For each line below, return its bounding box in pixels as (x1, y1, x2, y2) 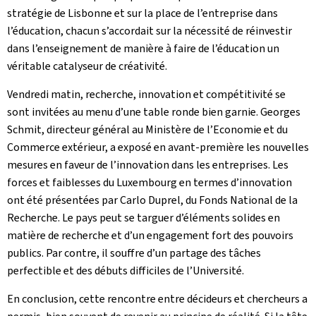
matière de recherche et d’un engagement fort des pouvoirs (7, 228, 293, 243)
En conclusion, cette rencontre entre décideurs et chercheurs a (7, 291, 308, 306)
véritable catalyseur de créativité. (7, 59, 167, 73)
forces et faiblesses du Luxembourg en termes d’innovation (7, 175, 292, 190)
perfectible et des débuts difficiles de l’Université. (7, 263, 244, 278)
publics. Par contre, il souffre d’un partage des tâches (7, 245, 261, 260)
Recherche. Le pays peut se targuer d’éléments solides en (7, 210, 280, 225)
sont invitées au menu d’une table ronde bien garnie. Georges (7, 104, 300, 119)
